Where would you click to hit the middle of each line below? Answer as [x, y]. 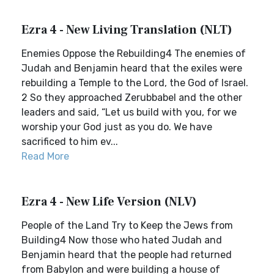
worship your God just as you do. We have [117, 127]
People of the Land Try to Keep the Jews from [127, 225]
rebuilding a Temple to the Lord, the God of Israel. [135, 83]
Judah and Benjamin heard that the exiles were [132, 68]
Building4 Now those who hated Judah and [122, 240]
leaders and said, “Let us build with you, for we [129, 112]
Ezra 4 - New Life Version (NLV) [109, 202]
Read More [45, 156]
